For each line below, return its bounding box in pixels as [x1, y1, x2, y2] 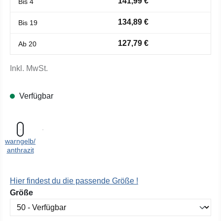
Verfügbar [17, 92, 53, 100]
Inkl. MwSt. [10, 64, 48, 73]
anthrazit [6, 146, 34, 154]
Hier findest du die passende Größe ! [10, 177, 138, 185]
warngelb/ [5, 137, 36, 145]
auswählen [33, 188, 75, 196]
